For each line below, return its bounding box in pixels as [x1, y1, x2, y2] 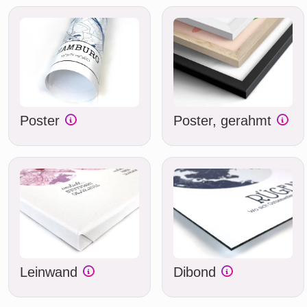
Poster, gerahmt [173, 113, 275, 129]
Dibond [173, 264, 220, 280]
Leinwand [20, 264, 82, 280]
